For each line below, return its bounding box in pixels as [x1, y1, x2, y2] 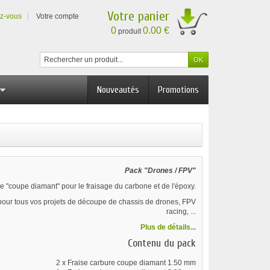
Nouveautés [97, 84, 139, 95]
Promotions [158, 84, 199, 95]
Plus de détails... [140, 223, 196, 231]
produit [116, 27, 143, 36]
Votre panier [107, 8, 169, 24]
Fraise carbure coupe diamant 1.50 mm [67, 259, 196, 267]
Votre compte [36, 12, 79, 20]
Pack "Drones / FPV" [124, 166, 196, 175]
